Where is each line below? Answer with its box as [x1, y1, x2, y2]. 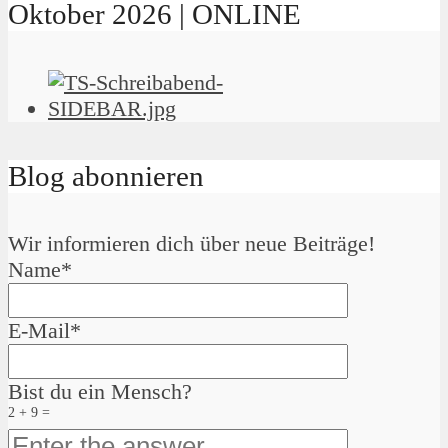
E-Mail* [8, 318, 81, 344]
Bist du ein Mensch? [8, 379, 192, 405]
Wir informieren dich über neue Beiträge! [8, 231, 375, 257]
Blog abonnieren [8, 160, 204, 193]
